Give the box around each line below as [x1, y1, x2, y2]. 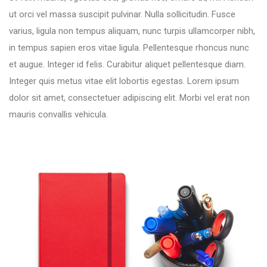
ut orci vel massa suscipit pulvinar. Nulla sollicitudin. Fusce [9, 9, 235, 20]
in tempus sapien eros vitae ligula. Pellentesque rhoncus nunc [9, 42, 249, 53]
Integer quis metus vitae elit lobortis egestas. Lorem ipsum [9, 76, 239, 86]
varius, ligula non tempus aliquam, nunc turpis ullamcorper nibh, [9, 26, 255, 36]
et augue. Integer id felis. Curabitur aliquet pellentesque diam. [9, 59, 246, 70]
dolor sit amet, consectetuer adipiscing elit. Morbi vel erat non [9, 92, 250, 103]
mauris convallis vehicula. [9, 109, 108, 120]
